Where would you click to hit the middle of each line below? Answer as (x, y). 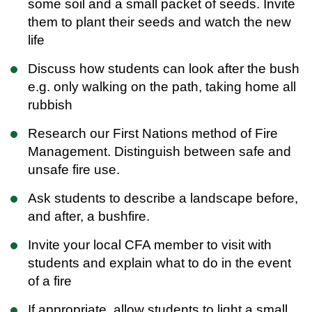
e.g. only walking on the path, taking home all (162, 86)
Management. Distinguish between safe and (159, 151)
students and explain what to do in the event (159, 263)
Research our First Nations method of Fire (153, 133)
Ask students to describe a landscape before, (163, 198)
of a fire (50, 281)
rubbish (50, 104)
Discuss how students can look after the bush (164, 68)
